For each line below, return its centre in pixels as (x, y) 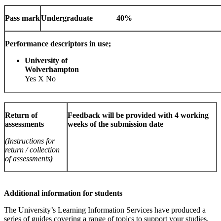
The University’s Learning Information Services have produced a (105, 210)
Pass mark (22, 18)
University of (46, 61)
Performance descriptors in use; (58, 44)
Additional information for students (63, 193)
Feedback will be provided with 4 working (138, 115)
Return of (21, 115)
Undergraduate (79, 18)
